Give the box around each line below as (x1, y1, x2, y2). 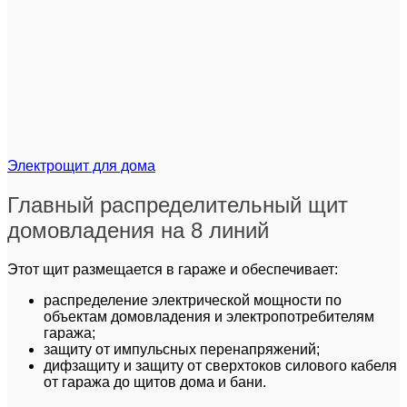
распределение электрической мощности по (44, 292, 342, 308)
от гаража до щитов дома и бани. (44, 373, 266, 390)
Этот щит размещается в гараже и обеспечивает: (7, 261, 338, 277)
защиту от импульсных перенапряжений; (44, 341, 320, 357)
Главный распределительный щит (7, 192, 348, 217)
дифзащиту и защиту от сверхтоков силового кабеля (44, 357, 397, 373)
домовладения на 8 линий (7, 217, 269, 243)
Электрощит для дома (7, 157, 155, 174)
